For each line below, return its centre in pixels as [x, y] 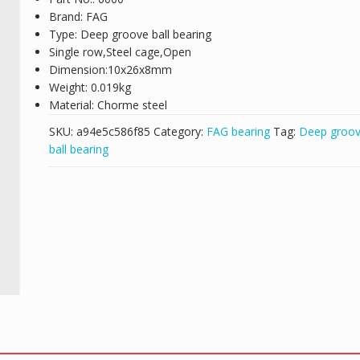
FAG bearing [238, 131]
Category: [180, 131]
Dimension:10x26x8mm [110, 70]
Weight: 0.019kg [90, 87]
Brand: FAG [78, 16]
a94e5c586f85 [113, 131]
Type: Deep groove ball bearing [130, 34]
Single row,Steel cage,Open [120, 52]
